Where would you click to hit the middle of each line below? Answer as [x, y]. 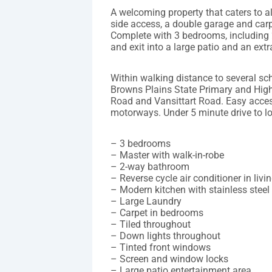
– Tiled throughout [151, 225]
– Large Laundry [146, 202]
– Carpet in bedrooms [157, 213]
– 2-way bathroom [150, 167]
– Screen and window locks [169, 259]
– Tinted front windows [161, 248]
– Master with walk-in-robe [167, 155]
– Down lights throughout [165, 236]
